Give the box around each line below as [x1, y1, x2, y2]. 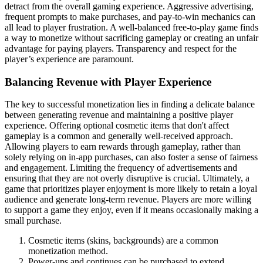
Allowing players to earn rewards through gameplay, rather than [5, 141, 241, 152]
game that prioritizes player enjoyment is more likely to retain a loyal [5, 184, 257, 194]
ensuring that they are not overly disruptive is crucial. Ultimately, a [5, 173, 249, 184]
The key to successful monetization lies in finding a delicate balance [5, 99, 255, 110]
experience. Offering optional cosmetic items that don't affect [5, 120, 229, 131]
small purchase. [5, 215, 62, 226]
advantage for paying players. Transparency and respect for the [5, 43, 237, 53]
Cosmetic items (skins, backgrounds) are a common [28, 235, 218, 246]
